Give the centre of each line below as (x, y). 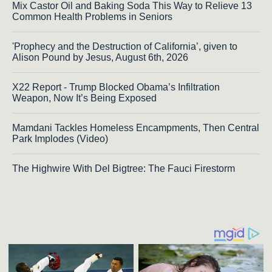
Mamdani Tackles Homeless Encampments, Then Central (136, 128)
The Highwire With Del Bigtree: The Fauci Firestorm (124, 169)
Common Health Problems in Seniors (92, 17)
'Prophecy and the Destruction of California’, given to (125, 47)
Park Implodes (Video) (60, 139)
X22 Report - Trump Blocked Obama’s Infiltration (116, 87)
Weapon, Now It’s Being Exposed (84, 98)
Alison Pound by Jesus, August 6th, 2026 (100, 58)
